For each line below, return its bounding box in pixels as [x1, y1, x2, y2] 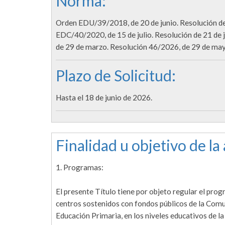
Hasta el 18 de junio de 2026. [56, 93, 152, 102]
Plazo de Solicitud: [56, 66, 176, 85]
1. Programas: [56, 163, 103, 172]
